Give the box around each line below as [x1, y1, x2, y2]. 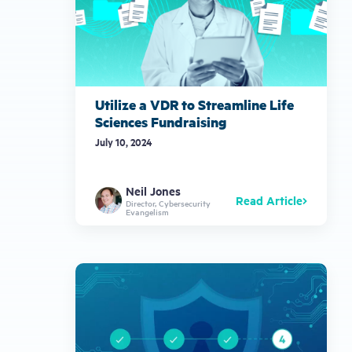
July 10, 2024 [95, 133, 152, 149]
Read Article [236, 192, 302, 209]
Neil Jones [125, 181, 181, 199]
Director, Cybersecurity [125, 197, 211, 210]
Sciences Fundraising [95, 112, 226, 131]
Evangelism [125, 206, 169, 218]
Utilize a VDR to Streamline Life [95, 94, 294, 114]
